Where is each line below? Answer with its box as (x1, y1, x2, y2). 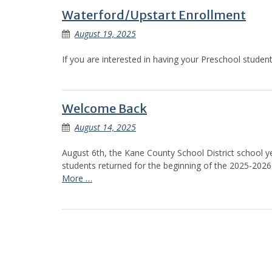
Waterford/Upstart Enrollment (62, 7, 246, 22)
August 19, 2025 (75, 27, 136, 39)
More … (62, 172, 92, 184)
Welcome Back (62, 100, 147, 116)
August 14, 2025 (75, 121, 136, 133)
